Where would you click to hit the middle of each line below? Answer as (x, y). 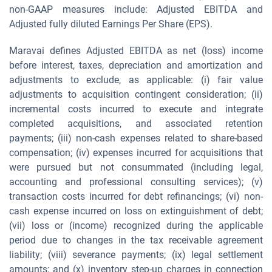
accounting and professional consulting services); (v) (136, 182)
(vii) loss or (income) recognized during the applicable (136, 226)
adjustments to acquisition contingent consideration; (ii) (136, 94)
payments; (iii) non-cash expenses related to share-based (136, 138)
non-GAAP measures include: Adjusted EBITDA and (136, 9)
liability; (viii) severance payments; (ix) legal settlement (136, 255)
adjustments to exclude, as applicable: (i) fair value (136, 80)
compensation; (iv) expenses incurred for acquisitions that (136, 153)
